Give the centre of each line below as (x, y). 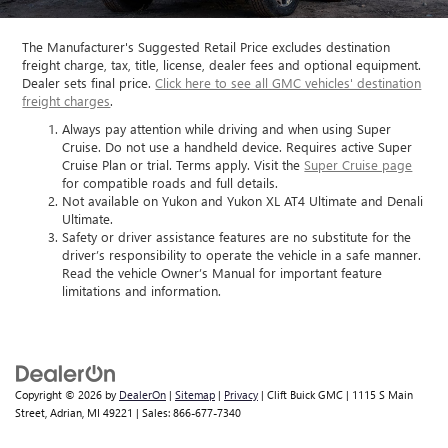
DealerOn (142, 395)
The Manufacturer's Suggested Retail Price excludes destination (206, 47)
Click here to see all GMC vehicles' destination (288, 83)
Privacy (241, 395)
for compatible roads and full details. (170, 183)
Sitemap (195, 395)
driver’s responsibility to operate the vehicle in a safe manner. (242, 255)
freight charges (66, 101)
